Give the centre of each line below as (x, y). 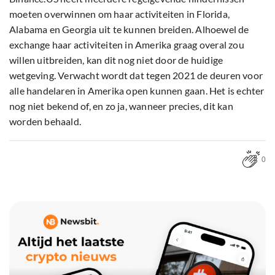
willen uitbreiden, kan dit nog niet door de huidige (116, 60)
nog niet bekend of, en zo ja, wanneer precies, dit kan (121, 106)
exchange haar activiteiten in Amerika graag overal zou (127, 45)
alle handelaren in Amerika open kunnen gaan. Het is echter (137, 91)
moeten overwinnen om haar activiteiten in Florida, (120, 14)
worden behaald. (45, 122)
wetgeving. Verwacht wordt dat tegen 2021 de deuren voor (136, 76)
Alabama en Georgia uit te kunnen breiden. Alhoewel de (129, 29)
